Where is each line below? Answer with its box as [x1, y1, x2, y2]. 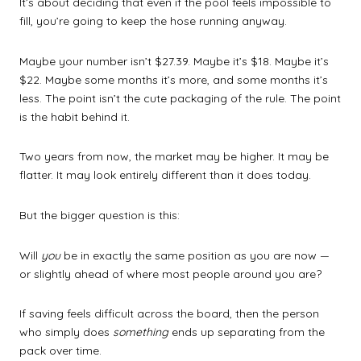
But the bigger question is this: [19, 208, 180, 223]
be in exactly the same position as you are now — [60, 247, 330, 263]
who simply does [19, 325, 113, 340]
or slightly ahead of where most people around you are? [19, 266, 322, 281]
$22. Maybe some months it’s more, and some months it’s [19, 72, 328, 87]
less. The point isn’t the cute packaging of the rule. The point [19, 90, 341, 106]
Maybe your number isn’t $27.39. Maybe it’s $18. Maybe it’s [19, 53, 329, 68]
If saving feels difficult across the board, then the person [19, 306, 319, 322]
